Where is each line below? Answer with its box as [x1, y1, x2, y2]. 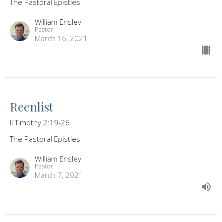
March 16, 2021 [35, 33, 88, 44]
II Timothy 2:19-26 [10, 117, 70, 128]
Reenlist [10, 99, 53, 115]
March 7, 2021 [35, 170, 83, 180]
